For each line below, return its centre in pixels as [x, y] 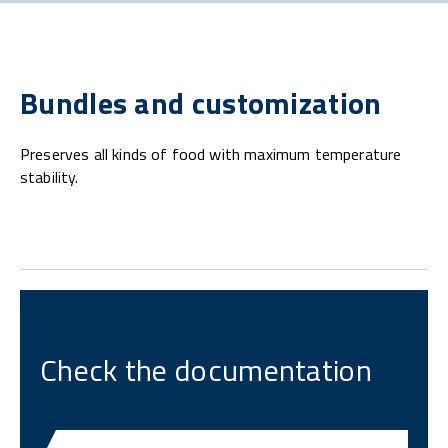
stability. [49, 177]
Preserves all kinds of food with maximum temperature [211, 154]
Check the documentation [206, 370]
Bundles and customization [201, 103]
